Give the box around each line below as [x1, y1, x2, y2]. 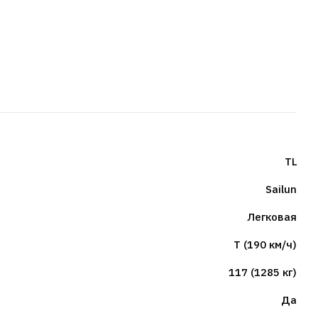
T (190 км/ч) [234, 238, 297, 251]
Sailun [265, 182, 297, 196]
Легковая [247, 210, 297, 224]
